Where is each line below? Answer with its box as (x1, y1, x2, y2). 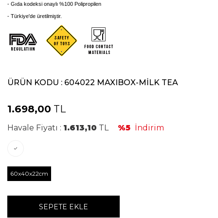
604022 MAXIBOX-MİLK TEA (64, 78, 178, 87)
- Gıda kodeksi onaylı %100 (7, 1, 74, 7)
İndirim (133, 123, 164, 132)
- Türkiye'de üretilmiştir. (7, 13, 62, 19)
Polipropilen (74, 1, 101, 7)
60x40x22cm (10, 170, 48, 177)
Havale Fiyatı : (7, 123, 63, 132)
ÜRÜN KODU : (7, 78, 64, 87)
